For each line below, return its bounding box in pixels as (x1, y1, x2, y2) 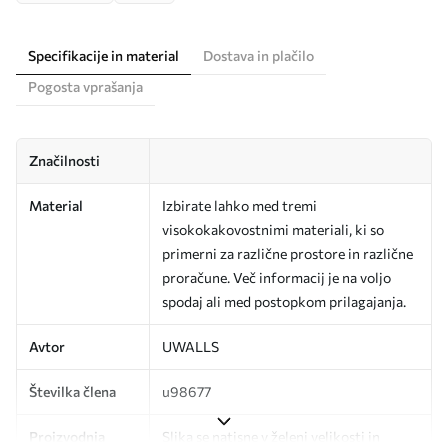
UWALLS (162, 337, 219, 355)
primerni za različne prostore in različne (162, 244, 413, 262)
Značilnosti (29, 151, 100, 169)
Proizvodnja (29, 427, 105, 445)
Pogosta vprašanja (28, 77, 143, 95)
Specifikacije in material (28, 46, 179, 64)
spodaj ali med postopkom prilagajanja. (162, 292, 406, 310)
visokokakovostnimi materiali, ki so (162, 220, 384, 238)
